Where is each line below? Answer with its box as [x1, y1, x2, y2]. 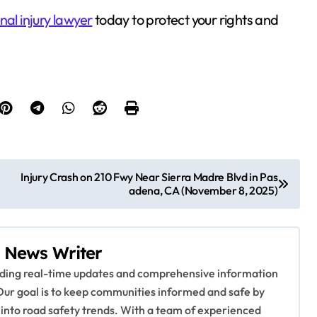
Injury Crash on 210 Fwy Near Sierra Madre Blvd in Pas [21, 170, 278, 184]
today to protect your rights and [92, 11, 279, 28]
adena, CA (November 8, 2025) [129, 183, 278, 197]
